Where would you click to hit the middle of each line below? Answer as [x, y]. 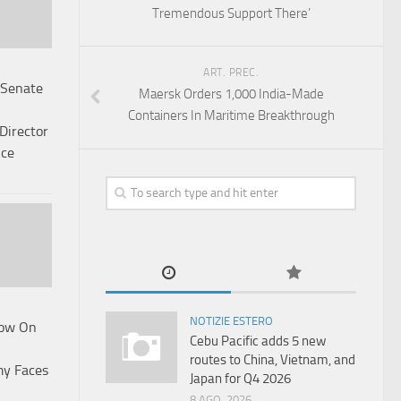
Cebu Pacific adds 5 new [258, 341]
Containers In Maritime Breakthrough [231, 115]
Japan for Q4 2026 [240, 379]
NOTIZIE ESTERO [231, 321]
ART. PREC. [231, 73]
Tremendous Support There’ [231, 13]
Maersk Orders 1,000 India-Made [231, 94]
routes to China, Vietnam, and [273, 360]
